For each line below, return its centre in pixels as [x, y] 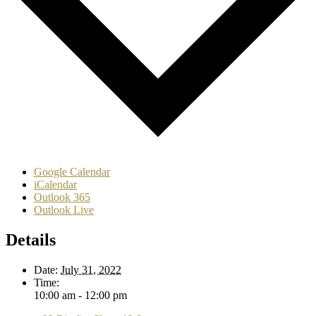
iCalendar [55, 185]
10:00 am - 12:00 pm [80, 295]
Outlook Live [64, 210]
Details [31, 240]
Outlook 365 [62, 197]
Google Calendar [72, 172]
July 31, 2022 [91, 269]
